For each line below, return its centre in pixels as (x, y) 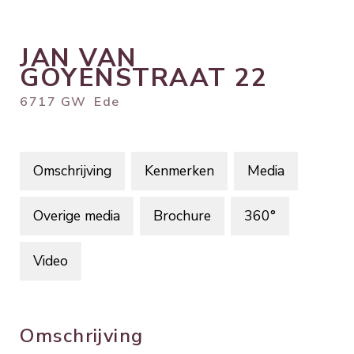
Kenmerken (179, 170)
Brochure (182, 215)
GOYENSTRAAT (123, 77)
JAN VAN (79, 58)
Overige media (77, 215)
